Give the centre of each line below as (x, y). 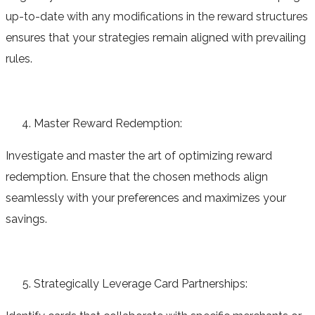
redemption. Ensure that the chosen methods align (137, 176)
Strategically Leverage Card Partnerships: (141, 283)
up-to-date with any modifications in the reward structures (157, 16)
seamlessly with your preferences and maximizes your (146, 198)
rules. (19, 58)
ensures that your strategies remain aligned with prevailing (156, 37)
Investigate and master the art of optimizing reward (139, 155)
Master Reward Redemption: (108, 123)
